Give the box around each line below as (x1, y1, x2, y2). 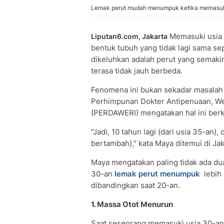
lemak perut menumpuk (114, 169, 200, 178)
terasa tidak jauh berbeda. (91, 66, 182, 75)
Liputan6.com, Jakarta (91, 32, 167, 40)
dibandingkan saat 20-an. (91, 180, 180, 190)
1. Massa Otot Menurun (91, 199, 173, 209)
